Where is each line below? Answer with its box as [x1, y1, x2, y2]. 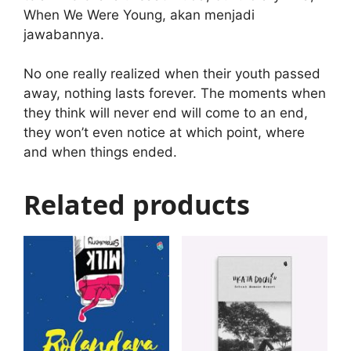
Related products [24, 186, 250, 223]
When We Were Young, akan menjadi [24, 6, 255, 23]
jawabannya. [24, 26, 104, 42]
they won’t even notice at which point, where [24, 125, 305, 140]
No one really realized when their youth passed [24, 66, 320, 81]
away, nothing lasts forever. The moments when [24, 85, 326, 101]
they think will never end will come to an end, [24, 105, 308, 121]
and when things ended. [24, 144, 177, 160]
